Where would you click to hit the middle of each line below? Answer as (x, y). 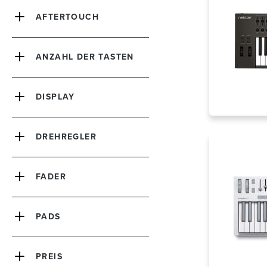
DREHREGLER (66, 137)
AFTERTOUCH (67, 17)
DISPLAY (55, 97)
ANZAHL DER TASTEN (85, 57)
